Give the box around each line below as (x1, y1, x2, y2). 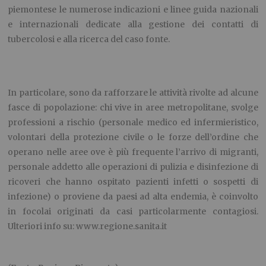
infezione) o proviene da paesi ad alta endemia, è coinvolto (8, 191, 258, 202)
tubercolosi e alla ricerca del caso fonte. (8, 34, 170, 45)
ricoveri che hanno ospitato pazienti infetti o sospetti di (8, 176, 258, 188)
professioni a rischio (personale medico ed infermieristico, (8, 117, 258, 128)
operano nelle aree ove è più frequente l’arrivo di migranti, (8, 147, 258, 158)
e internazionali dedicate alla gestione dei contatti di (8, 19, 258, 30)
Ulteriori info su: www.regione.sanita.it (8, 221, 167, 232)
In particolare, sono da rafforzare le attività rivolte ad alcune (8, 87, 258, 99)
